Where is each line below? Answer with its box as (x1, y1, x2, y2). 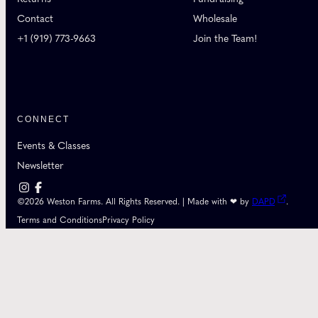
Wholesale (193, 12, 237, 25)
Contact (17, 12, 53, 25)
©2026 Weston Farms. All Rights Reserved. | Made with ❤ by (17, 196, 252, 207)
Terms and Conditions (17, 214, 102, 225)
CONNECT (17, 114, 70, 124)
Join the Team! (193, 32, 257, 45)
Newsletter (17, 159, 64, 172)
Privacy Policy (102, 214, 155, 225)
